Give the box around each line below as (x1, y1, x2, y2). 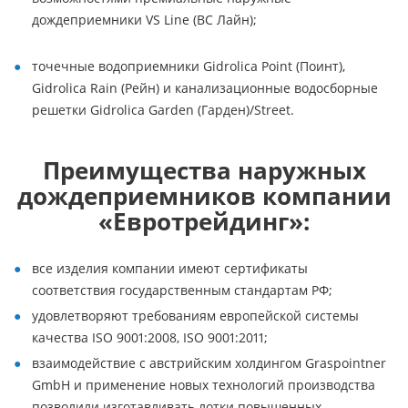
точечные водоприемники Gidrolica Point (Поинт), (32, 57, 345, 75)
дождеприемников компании (16, 179, 392, 212)
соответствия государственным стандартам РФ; (32, 281, 332, 299)
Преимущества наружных (42, 154, 366, 187)
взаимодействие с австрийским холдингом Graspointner (32, 354, 386, 372)
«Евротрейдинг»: (98, 205, 310, 238)
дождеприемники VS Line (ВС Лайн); (32, 11, 257, 28)
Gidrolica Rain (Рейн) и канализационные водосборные (32, 79, 378, 97)
